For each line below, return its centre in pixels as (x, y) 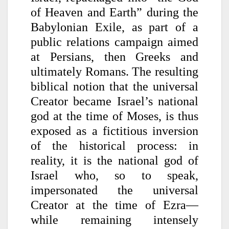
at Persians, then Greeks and (114, 56)
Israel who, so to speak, (114, 175)
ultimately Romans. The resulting (114, 71)
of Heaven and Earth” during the (114, 12)
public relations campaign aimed (114, 42)
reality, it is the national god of (114, 160)
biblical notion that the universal (114, 86)
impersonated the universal (114, 190)
